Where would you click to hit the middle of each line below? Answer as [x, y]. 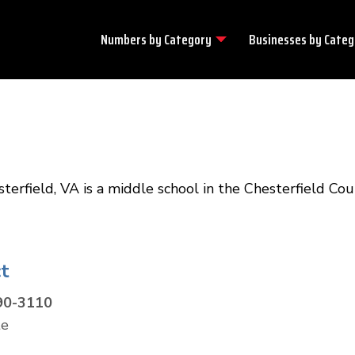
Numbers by [132, 39]
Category [188, 39]
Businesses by [286, 39]
